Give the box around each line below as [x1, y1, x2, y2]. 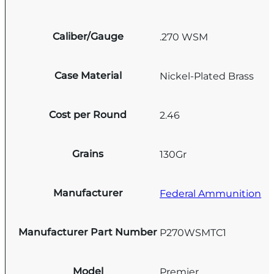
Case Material [54, 70, 122, 82]
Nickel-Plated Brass [160, 70, 254, 82]
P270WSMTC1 [160, 226, 227, 239]
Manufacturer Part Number [18, 226, 158, 239]
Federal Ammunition [160, 187, 262, 199]
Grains [72, 148, 104, 160]
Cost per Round [49, 109, 127, 121]
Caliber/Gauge [52, 31, 124, 43]
